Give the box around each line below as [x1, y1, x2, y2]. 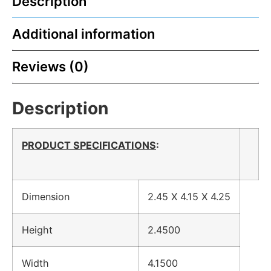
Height [22, 223, 65, 236]
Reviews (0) [12, 58, 89, 74]
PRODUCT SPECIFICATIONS [22, 139, 156, 151]
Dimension [22, 190, 82, 203]
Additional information [12, 25, 155, 42]
